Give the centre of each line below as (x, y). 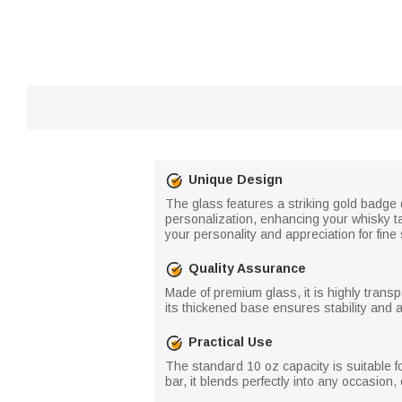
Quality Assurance (247, 268)
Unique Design (236, 179)
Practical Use (231, 342)
